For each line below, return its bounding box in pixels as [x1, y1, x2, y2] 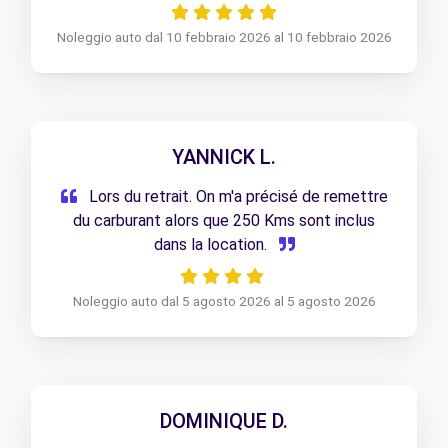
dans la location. [153, 235, 271, 255]
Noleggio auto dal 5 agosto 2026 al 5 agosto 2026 [72, 293, 376, 310]
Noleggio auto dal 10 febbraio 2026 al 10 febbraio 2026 [56, 29, 392, 46]
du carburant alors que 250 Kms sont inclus [73, 211, 375, 231]
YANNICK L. [172, 145, 276, 170]
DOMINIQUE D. [160, 409, 288, 434]
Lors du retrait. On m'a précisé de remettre [84, 187, 388, 207]
